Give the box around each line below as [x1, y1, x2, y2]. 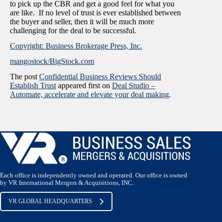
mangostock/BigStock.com [10, 56, 94, 65]
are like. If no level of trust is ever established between [10, 8, 181, 17]
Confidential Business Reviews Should [39, 72, 161, 81]
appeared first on [56, 81, 112, 90]
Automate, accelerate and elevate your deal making [10, 90, 169, 99]
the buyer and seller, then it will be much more [10, 17, 154, 26]
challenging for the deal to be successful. [10, 26, 136, 35]
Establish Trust [10, 81, 56, 90]
